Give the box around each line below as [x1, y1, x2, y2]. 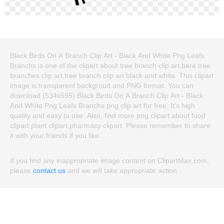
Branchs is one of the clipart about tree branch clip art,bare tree [10, 61, 210, 69]
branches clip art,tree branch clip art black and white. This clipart [10, 71, 213, 79]
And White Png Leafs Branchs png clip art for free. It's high [10, 101, 195, 109]
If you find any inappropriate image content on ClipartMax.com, [10, 156, 209, 164]
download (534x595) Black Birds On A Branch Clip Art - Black [10, 91, 203, 99]
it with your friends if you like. [10, 131, 101, 139]
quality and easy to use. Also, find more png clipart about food [10, 111, 205, 119]
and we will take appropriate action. [65, 166, 179, 174]
